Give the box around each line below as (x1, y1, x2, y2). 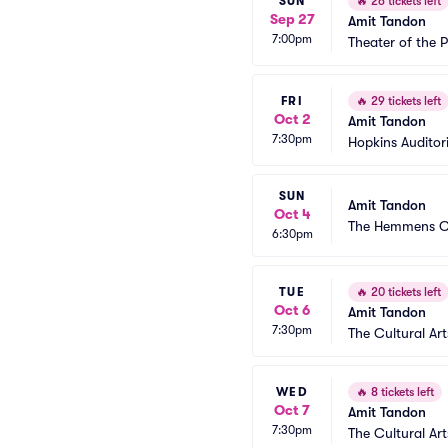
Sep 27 (269, 10, 315, 27)
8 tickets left (368, 385, 434, 399)
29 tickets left (368, 94, 441, 108)
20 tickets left (368, 285, 441, 299)
